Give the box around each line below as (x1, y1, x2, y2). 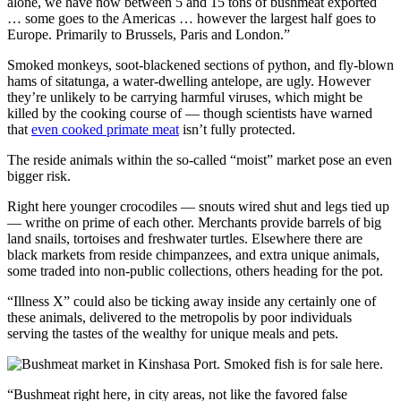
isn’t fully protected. (179, 121, 295, 137)
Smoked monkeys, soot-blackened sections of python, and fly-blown (7, 56, 394, 73)
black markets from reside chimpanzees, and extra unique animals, (7, 246, 380, 262)
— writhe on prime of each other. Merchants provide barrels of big (7, 214, 381, 230)
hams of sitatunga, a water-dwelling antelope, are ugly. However (7, 73, 371, 89)
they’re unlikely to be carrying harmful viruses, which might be (7, 89, 363, 105)
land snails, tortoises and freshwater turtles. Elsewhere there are (7, 230, 363, 246)
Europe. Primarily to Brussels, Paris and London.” (7, 26, 290, 42)
